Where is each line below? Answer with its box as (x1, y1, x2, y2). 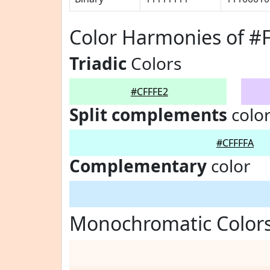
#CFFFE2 (130, 85, 168, 98)
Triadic (69, 52, 127, 75)
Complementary (69, 154, 207, 177)
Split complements (69, 103, 227, 126)
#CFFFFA (216, 136, 254, 149)
